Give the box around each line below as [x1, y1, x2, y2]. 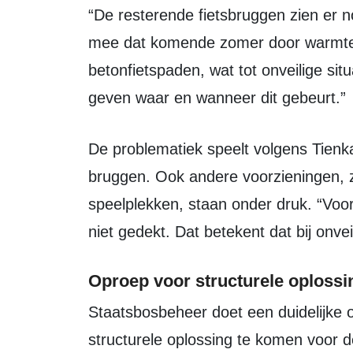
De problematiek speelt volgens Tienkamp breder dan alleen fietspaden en [88, 140, 99, 158]
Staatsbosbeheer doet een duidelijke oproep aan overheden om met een [88, 303, 98, 321]
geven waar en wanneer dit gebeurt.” [88, 89, 346, 106]
